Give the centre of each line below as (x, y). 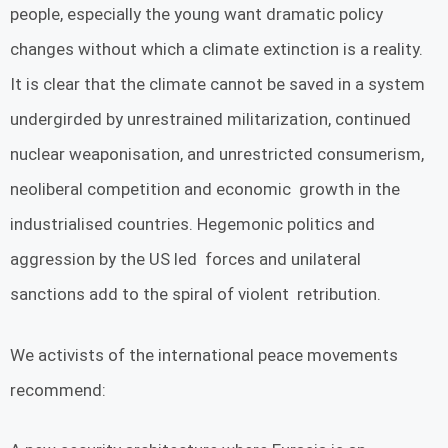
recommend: (58, 389)
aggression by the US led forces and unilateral (185, 259)
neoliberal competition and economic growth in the (205, 189)
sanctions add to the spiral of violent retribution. (195, 294)
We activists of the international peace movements (204, 354)
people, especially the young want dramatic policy (196, 14)
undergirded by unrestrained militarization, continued (210, 119)
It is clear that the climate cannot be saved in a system (217, 84)
